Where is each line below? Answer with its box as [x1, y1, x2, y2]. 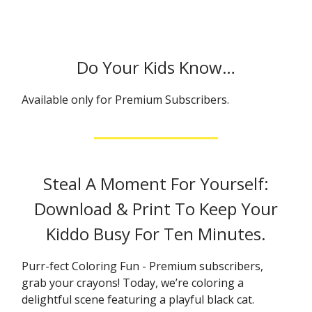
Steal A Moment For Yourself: [43, 172, 269, 195]
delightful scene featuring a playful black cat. [22, 292, 254, 307]
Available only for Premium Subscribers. [22, 92, 229, 107]
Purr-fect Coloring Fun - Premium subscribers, [22, 258, 263, 274]
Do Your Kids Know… [77, 56, 235, 79]
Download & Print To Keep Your [34, 197, 278, 220]
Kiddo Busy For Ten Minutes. [46, 222, 266, 245]
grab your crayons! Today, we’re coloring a [22, 275, 244, 290]
